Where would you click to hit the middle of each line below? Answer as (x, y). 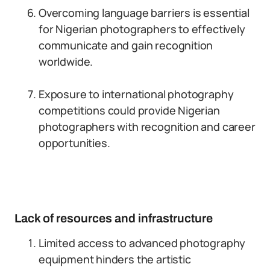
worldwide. (66, 61)
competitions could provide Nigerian (129, 110)
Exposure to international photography (136, 94)
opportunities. (74, 143)
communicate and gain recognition (126, 45)
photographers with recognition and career (147, 127)
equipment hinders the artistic (115, 259)
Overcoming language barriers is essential (144, 13)
